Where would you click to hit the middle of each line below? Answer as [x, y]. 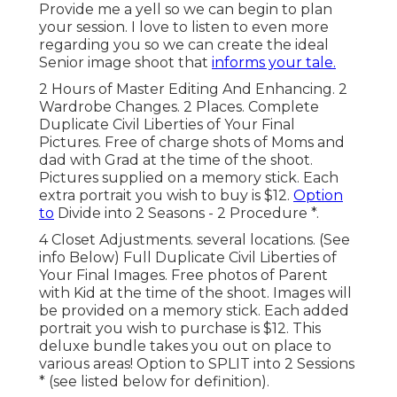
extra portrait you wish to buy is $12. [166, 196]
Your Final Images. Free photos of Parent [183, 276]
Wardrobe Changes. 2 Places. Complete [179, 107]
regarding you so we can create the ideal [184, 45]
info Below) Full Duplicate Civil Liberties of [188, 258]
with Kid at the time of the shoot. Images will [195, 293]
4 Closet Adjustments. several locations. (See [195, 240]
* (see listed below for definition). [154, 382]
